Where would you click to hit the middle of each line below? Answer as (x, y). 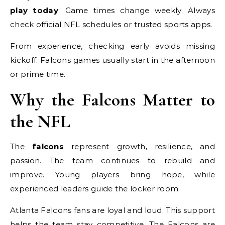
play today (34, 10)
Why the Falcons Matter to (113, 100)
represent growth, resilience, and (140, 146)
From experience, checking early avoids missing (113, 46)
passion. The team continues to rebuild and (113, 160)
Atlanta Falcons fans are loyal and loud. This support (113, 210)
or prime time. (38, 74)
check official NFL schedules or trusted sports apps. (111, 24)
